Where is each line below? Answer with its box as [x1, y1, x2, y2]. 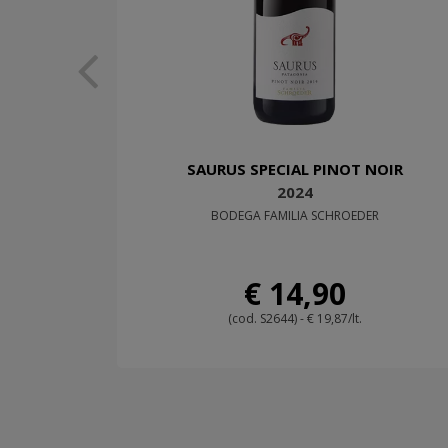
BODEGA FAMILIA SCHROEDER [211, 207, 380, 225]
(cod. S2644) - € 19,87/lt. [228, 310, 363, 328]
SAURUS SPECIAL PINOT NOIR [187, 159, 404, 180]
